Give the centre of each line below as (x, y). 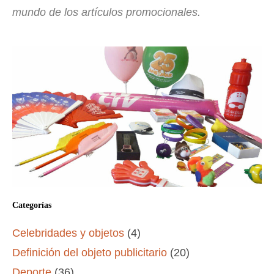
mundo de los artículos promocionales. (106, 13)
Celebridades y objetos (68, 233)
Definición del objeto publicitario (90, 252)
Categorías (32, 205)
